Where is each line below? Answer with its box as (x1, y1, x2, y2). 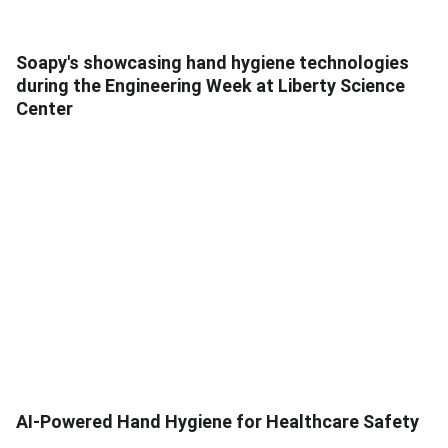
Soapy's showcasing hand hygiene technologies (16, 51, 409, 73)
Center (16, 97, 73, 119)
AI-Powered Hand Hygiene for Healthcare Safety (16, 410, 419, 432)
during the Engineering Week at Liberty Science (16, 74, 405, 96)
